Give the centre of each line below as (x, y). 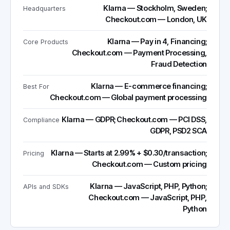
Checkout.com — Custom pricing (149, 164)
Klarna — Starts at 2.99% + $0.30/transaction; (129, 153)
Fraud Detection (179, 64)
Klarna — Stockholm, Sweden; (155, 8)
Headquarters (44, 8)
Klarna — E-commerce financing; (149, 86)
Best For (36, 87)
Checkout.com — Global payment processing (128, 98)
